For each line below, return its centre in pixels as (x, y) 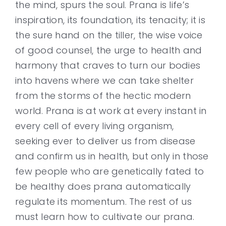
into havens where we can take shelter (104, 80)
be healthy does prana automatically (103, 186)
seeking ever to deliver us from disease (105, 141)
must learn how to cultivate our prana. (105, 217)
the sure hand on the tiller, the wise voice (109, 35)
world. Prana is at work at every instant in (111, 111)
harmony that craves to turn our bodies (108, 65)
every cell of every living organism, (95, 126)
